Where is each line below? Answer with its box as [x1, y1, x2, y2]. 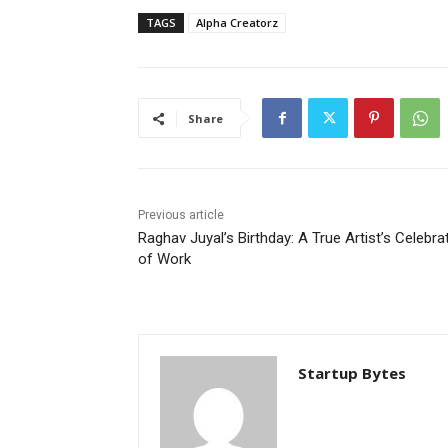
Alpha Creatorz [196, 15, 278, 31]
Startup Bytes [298, 363, 406, 384]
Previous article [138, 208, 224, 223]
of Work [138, 250, 191, 269]
